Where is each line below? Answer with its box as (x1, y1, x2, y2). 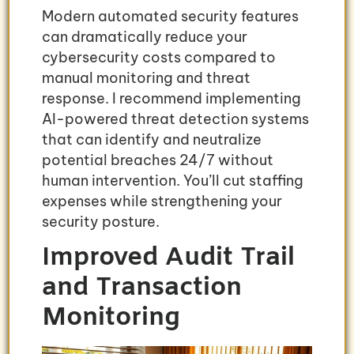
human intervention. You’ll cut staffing (42, 171, 303, 190)
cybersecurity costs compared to (42, 48, 276, 67)
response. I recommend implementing (42, 89, 301, 108)
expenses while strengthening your (42, 192, 282, 211)
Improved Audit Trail (42, 241, 295, 276)
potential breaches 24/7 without (42, 151, 273, 170)
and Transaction (42, 271, 242, 306)
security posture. (42, 213, 160, 232)
